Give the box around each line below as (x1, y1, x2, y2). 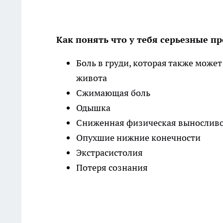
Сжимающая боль (76, 87, 150, 99)
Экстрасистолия (76, 147, 143, 159)
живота (76, 72, 107, 84)
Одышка (76, 102, 111, 114)
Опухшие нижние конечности (76, 132, 201, 144)
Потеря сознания (76, 162, 148, 174)
